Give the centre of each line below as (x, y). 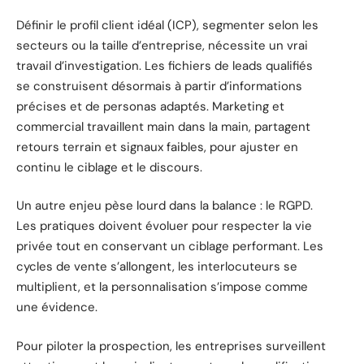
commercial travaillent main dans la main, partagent (163, 126)
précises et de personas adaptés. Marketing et (150, 106)
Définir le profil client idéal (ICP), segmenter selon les (167, 25)
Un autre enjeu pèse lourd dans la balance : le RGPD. (165, 206)
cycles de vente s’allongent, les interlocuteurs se (157, 267)
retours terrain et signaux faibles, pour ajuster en (157, 147)
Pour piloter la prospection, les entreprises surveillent (171, 346)
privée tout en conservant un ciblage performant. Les (170, 247)
